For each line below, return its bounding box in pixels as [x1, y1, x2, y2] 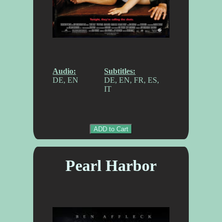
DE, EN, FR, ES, [104, 76, 160, 85]
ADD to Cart [94, 125, 128, 133]
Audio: [53, 67, 76, 76]
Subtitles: [104, 67, 136, 76]
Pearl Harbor [65, 156, 157, 174]
